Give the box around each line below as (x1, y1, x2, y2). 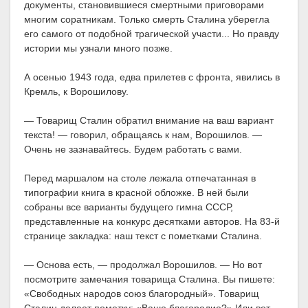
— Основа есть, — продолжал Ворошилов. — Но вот (24, 259, 262, 271)
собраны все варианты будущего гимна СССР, (24, 201, 233, 213)
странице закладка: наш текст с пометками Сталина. (24, 230, 262, 242)
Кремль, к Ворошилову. (24, 86, 129, 98)
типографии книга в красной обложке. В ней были (24, 187, 249, 199)
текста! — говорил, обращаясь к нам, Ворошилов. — (24, 129, 262, 141)
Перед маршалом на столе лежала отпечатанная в (24, 173, 256, 184)
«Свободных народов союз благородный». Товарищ (24, 288, 259, 300)
